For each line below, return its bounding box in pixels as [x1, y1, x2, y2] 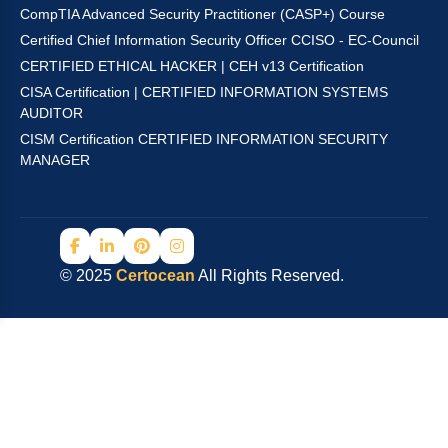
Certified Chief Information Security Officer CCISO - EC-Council [20, 31, 419, 48]
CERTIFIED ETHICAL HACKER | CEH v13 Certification [20, 57, 364, 74]
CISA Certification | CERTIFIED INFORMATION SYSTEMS [20, 83, 388, 100]
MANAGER [20, 151, 90, 168]
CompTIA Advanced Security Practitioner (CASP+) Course [20, 5, 385, 22]
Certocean [116, 266, 195, 284]
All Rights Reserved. [195, 266, 344, 284]
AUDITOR [20, 104, 83, 121]
